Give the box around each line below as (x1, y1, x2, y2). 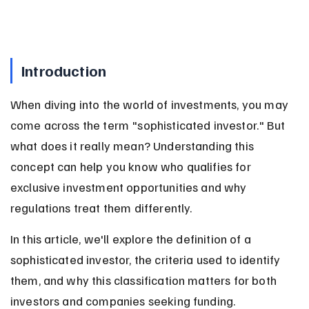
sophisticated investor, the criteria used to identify (10, 251, 283, 267)
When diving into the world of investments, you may (10, 96, 292, 112)
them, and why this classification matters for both (10, 272, 280, 288)
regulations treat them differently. (10, 199, 192, 215)
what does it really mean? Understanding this (10, 137, 257, 153)
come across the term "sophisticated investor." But (10, 117, 288, 132)
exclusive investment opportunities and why (10, 179, 250, 195)
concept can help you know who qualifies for (10, 158, 254, 174)
